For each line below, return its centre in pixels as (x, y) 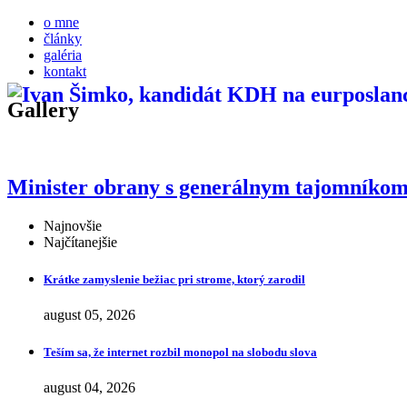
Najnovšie (73, 225)
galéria (63, 55)
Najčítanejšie (80, 242)
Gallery (43, 109)
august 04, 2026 (89, 388)
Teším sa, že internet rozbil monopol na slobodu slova (180, 352)
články (63, 39)
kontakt (65, 71)
